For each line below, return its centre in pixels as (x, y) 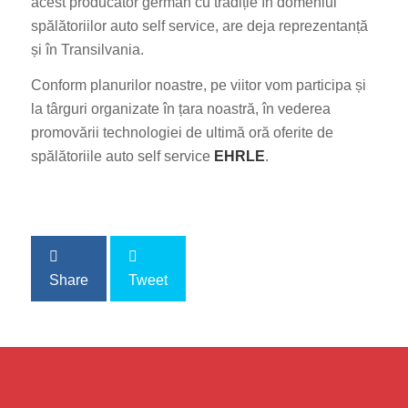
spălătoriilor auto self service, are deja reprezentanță (199, 25)
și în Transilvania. (87, 49)
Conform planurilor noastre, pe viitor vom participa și (198, 86)
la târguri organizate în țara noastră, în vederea (180, 109)
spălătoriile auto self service (122, 157)
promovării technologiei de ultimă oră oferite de (182, 133)
